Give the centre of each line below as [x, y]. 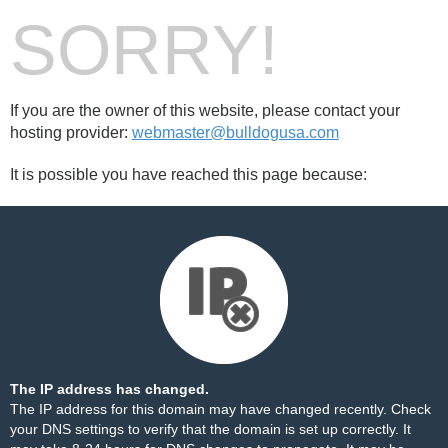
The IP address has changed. [109, 389]
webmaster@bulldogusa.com [235, 132]
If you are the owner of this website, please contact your [205, 110]
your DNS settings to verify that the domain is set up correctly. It [210, 429]
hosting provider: [71, 132]
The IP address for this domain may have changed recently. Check [220, 409]
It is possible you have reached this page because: [188, 174]
